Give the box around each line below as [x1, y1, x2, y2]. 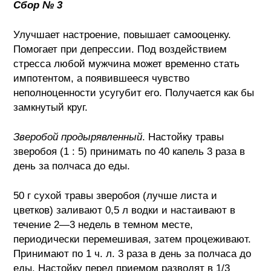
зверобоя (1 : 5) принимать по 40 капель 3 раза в [13, 145, 246, 157]
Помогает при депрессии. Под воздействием [13, 43, 227, 55]
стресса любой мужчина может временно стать [13, 57, 240, 70]
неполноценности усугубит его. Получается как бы [13, 87, 255, 99]
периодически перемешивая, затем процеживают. [13, 233, 252, 245]
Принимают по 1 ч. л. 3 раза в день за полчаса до [13, 247, 252, 260]
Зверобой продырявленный [13, 131, 143, 143]
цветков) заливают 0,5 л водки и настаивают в [13, 204, 236, 216]
